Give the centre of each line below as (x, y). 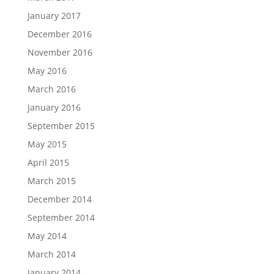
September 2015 (61, 126)
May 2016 (47, 71)
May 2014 (47, 236)
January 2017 (54, 16)
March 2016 (51, 89)
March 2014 (51, 254)
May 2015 (47, 144)
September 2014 (61, 217)
